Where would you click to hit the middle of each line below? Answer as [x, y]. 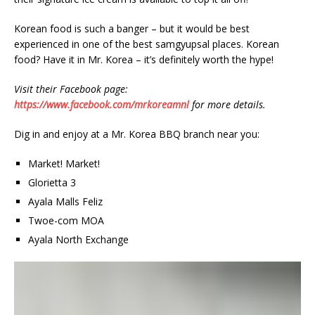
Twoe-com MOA [66, 221]
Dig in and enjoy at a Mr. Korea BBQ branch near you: [137, 134]
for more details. [229, 105]
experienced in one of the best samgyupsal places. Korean [147, 44]
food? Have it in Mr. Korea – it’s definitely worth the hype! [144, 60]
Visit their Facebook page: [71, 89]
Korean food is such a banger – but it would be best [132, 29]
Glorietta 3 [52, 183]
